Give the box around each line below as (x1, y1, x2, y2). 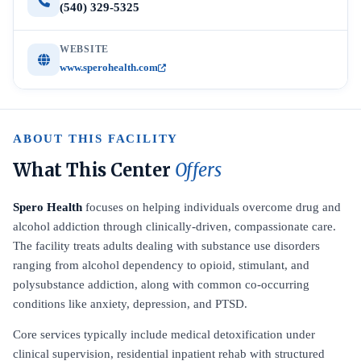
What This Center (13, 159, 175, 181)
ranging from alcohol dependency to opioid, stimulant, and (13, 259, 309, 272)
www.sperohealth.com (60, 61, 158, 73)
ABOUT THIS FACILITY (13, 132, 179, 145)
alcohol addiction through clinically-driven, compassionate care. (13, 220, 336, 233)
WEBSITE (60, 44, 110, 55)
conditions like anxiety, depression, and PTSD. (13, 297, 247, 310)
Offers (174, 159, 222, 181)
